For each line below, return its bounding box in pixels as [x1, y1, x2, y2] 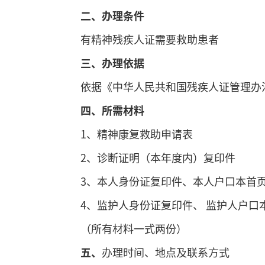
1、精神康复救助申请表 [80, 126, 193, 141]
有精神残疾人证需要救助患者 [80, 31, 219, 47]
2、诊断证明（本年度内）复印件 [80, 150, 235, 165]
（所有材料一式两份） [80, 221, 187, 236]
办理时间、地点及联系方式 [102, 244, 230, 260]
